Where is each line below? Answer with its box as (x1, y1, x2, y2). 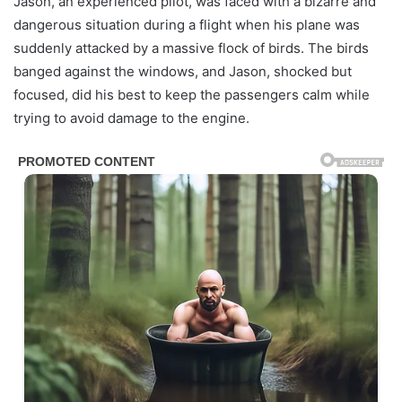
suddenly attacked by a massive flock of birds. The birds (13, 39, 369, 57)
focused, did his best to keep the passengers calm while (13, 86, 370, 103)
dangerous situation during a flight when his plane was (13, 16, 360, 33)
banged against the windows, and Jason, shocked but (13, 63, 352, 80)
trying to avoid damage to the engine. (13, 109, 249, 127)
